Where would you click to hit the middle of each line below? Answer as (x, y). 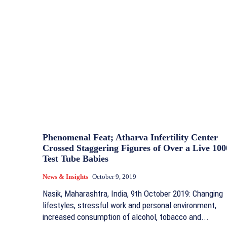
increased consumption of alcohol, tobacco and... (126, 217)
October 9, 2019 (114, 177)
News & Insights (65, 177)
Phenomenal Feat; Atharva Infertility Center (130, 138)
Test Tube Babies (75, 159)
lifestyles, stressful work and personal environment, (129, 205)
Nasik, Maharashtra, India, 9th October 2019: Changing (133, 194)
